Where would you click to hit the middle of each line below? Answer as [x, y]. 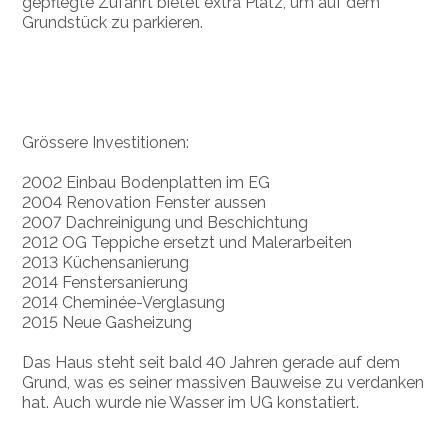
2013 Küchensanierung [106, 262]
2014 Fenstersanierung [105, 282]
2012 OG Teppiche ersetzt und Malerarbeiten [187, 242]
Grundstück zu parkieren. [113, 22]
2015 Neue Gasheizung [107, 322]
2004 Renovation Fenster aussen [144, 202]
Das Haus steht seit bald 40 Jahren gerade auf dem [211, 362]
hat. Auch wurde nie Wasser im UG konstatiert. [191, 402]
